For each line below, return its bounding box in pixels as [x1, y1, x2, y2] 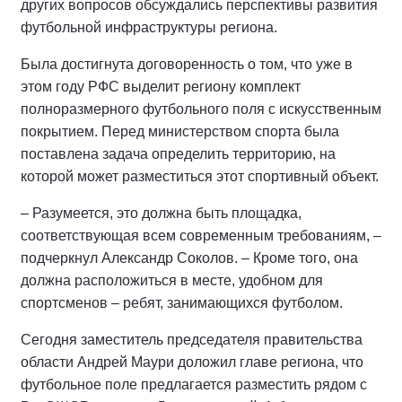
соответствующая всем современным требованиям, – [21, 228, 381, 243]
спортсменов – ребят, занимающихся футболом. [21, 295, 343, 310]
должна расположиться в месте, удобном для [21, 273, 323, 288]
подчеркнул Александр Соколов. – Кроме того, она [21, 250, 358, 266]
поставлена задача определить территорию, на [21, 146, 336, 162]
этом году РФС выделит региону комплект [21, 79, 301, 94]
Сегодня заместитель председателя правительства [21, 332, 363, 347]
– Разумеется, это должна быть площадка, [21, 205, 301, 221]
